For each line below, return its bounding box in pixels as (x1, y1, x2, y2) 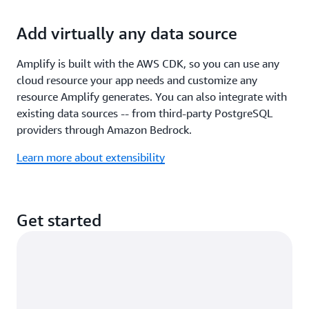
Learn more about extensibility (17, 150, 165, 165)
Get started (17, 210, 101, 230)
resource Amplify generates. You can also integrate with (17, 90, 287, 104)
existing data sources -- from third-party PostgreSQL (17, 106, 272, 121)
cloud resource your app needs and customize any (17, 73, 257, 88)
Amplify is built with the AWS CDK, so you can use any (17, 57, 279, 71)
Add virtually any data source (17, 23, 237, 43)
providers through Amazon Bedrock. (17, 123, 192, 137)
